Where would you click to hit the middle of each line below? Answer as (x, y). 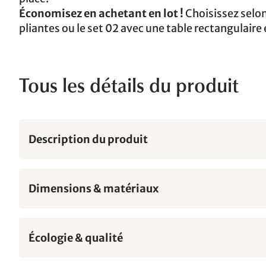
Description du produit (88, 139)
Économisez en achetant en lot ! (101, 13)
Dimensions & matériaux (94, 188)
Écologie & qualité (76, 237)
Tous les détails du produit (129, 88)
